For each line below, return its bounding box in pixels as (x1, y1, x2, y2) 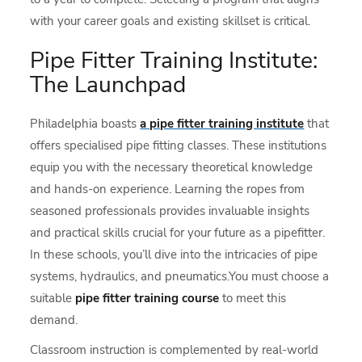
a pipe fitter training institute (140, 116, 305, 132)
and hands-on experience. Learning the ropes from (30, 181, 305, 197)
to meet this (219, 290, 287, 306)
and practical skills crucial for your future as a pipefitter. (30, 225, 326, 241)
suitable (30, 290, 76, 306)
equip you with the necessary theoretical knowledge (30, 159, 314, 175)
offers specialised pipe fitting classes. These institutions (30, 137, 327, 154)
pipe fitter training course (75, 290, 220, 306)
